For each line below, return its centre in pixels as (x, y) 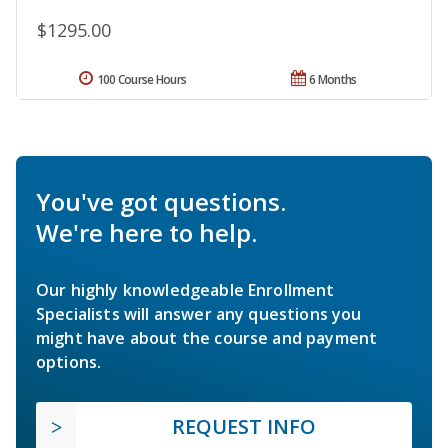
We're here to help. (146, 232)
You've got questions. (161, 201)
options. (69, 361)
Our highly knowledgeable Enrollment (185, 289)
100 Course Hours (141, 79)
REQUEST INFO (244, 426)
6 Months (333, 79)
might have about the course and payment (207, 337)
